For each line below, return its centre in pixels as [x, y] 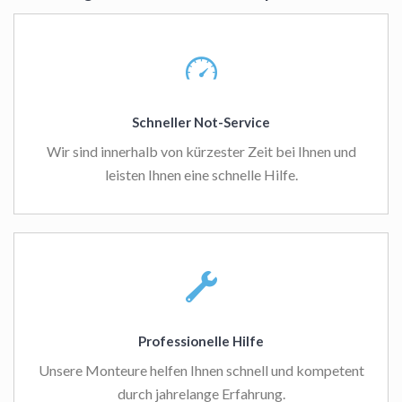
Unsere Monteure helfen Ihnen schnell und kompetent [201, 371]
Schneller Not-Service [201, 122]
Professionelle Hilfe [201, 341]
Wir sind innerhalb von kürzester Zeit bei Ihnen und [201, 152]
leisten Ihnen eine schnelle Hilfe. [201, 175]
